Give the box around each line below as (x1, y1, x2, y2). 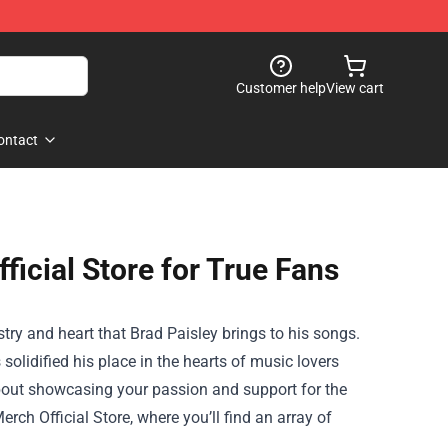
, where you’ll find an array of (130, 408, 332, 427)
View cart (326, 80, 384, 96)
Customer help (236, 80, 326, 96)
